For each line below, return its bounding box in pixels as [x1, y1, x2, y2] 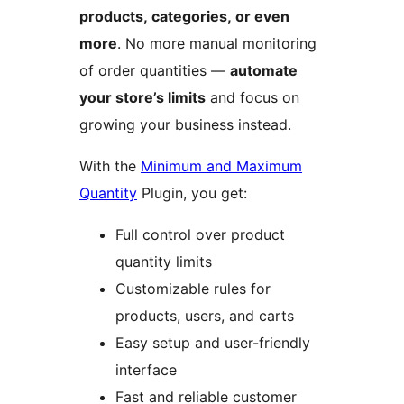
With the [79, 157, 141, 176]
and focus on [206, 88, 299, 107]
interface [115, 361, 177, 380]
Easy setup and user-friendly [115, 334, 310, 353]
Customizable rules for [115, 280, 271, 298]
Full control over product [115, 225, 285, 244]
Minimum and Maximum [141, 157, 302, 176]
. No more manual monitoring [117, 34, 317, 53]
